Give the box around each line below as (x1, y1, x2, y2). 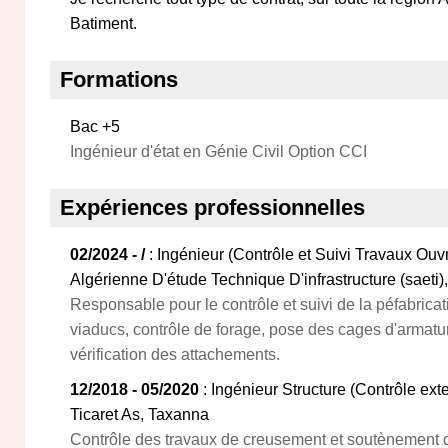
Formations (60, 67, 178, 92)
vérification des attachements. (70, 346, 280, 363)
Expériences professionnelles (60, 195, 365, 220)
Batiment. (70, 15, 137, 32)
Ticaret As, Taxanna (70, 406, 209, 423)
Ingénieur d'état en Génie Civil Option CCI (70, 143, 367, 160)
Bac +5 (70, 118, 120, 135)
